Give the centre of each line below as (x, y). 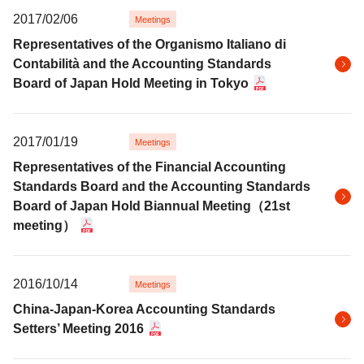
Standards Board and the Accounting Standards (162, 186)
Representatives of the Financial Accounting (149, 167)
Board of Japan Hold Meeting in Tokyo (131, 83)
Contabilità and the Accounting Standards (142, 64)
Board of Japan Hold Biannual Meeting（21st (152, 206)
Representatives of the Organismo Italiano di (149, 44)
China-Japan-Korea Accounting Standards (144, 309)
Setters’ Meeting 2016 (78, 329)
